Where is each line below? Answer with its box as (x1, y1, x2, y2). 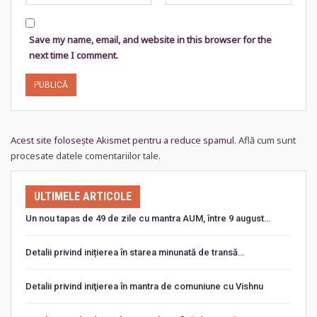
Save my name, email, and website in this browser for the (29, 33, 272, 46)
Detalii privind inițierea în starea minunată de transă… (25, 247, 244, 258)
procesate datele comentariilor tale (11, 149, 158, 162)
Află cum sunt (238, 133, 296, 146)
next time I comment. (29, 48, 118, 62)
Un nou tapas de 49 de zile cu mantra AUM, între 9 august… (25, 213, 270, 224)
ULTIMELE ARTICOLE (34, 189, 132, 203)
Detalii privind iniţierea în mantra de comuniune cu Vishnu (25, 281, 263, 292)
